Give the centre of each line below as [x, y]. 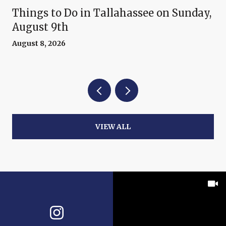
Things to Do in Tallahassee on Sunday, [112, 13]
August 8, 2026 [39, 44]
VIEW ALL [113, 127]
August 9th [40, 27]
